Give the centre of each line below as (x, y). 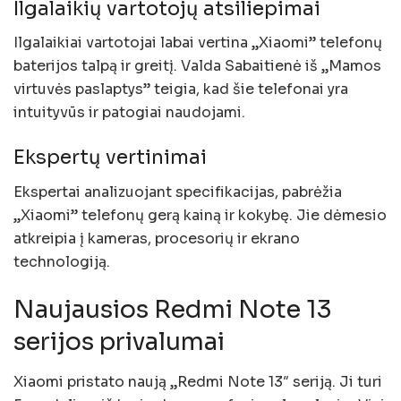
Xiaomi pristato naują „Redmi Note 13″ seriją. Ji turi (198, 382)
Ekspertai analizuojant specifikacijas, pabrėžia (178, 192)
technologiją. (62, 261)
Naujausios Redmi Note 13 (173, 310)
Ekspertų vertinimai (110, 158)
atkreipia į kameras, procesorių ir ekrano (157, 238)
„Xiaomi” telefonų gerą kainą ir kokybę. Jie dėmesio (200, 215)
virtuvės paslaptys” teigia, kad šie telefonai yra (181, 90)
